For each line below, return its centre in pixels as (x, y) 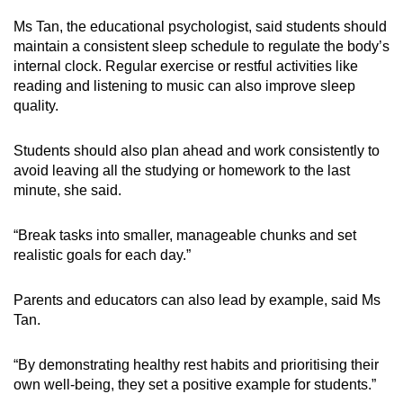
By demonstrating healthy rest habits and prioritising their (198, 364)
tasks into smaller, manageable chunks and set (206, 235)
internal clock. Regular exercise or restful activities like (186, 66)
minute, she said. (67, 190)
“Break (35, 235)
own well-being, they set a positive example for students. (193, 384)
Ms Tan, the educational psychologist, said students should (200, 26)
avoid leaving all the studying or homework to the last (182, 170)
